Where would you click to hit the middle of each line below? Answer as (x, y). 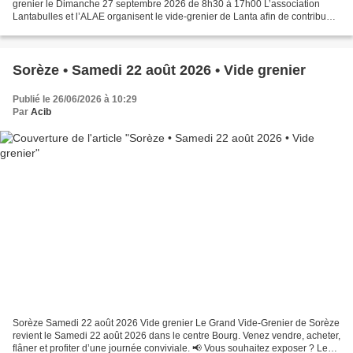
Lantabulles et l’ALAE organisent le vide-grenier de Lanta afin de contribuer (174, 17)
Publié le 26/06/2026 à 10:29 (75, 100)
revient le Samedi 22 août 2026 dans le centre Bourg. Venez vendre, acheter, (176, 335)
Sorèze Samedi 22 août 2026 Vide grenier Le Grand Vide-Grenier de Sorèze (176, 323)
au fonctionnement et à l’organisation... (95, 30)
